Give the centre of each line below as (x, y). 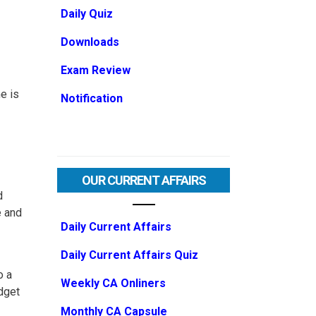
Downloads (90, 42)
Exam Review (96, 70)
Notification (92, 98)
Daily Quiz (87, 14)
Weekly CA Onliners (113, 283)
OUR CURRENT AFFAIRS (144, 180)
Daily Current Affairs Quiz (129, 255)
